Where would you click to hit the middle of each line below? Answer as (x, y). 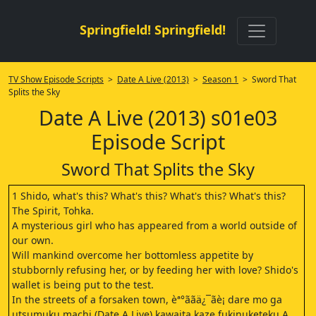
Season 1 (220, 79)
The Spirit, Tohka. (53, 211)
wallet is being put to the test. (83, 285)
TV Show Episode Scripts (56, 79)
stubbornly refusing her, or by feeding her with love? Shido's (155, 270)
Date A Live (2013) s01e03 (158, 117)
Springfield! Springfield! (152, 30)
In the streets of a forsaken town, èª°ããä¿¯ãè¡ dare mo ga (147, 299)
